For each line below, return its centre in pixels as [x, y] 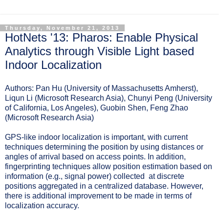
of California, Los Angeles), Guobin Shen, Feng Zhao [97, 108]
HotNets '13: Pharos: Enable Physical [101, 37]
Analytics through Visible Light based [99, 51]
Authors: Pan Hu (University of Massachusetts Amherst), [101, 88]
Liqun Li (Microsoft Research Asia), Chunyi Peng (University [109, 98]
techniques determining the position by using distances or [104, 147]
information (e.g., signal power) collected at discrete [95, 176]
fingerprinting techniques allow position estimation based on [109, 166]
